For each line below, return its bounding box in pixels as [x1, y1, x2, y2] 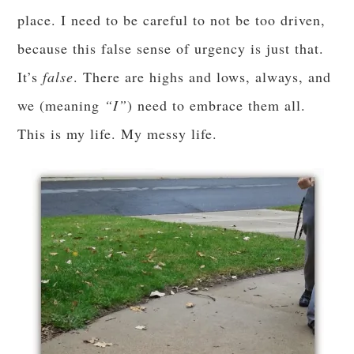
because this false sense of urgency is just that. [17, 38, 325, 58]
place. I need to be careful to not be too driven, [17, 9, 326, 29]
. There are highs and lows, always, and [73, 66, 332, 86]
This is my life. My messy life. [17, 123, 218, 143]
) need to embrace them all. [127, 95, 307, 115]
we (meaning [17, 95, 105, 115]
